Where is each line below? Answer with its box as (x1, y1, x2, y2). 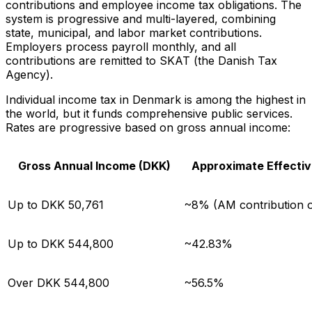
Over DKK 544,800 (8, 275, 109, 290)
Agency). (6, 67, 53, 81)
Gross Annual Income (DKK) (18, 158, 171, 173)
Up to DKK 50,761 (8, 197, 104, 212)
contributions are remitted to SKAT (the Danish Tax (6, 53, 277, 68)
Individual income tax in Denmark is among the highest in (6, 92, 306, 107)
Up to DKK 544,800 (8, 236, 114, 251)
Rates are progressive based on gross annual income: (6, 120, 290, 134)
